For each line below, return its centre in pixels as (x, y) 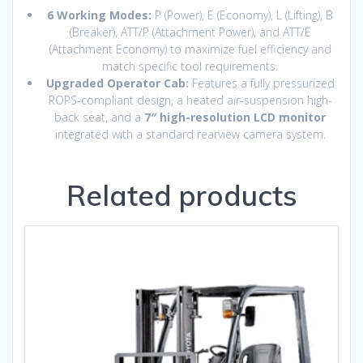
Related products (181, 196)
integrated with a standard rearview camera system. (190, 135)
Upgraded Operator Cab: (117, 83)
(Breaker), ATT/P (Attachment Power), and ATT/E (190, 32)
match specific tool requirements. (190, 66)
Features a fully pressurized (261, 83)
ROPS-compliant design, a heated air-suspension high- (190, 100)
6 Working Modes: (99, 15)
